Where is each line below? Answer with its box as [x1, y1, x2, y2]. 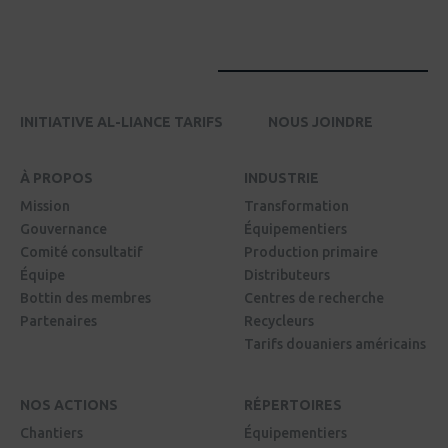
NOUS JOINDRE [268, 114, 373, 131]
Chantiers [20, 425, 83, 442]
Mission [20, 198, 70, 215]
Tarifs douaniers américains [244, 336, 426, 353]
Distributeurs [244, 267, 330, 284]
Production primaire [244, 244, 378, 261]
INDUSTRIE [244, 170, 319, 187]
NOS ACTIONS [20, 397, 118, 414]
